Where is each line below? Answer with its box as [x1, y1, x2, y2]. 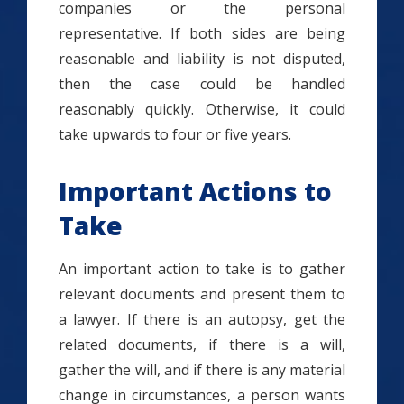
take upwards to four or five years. [59, 124, 291, 144]
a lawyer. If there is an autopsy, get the [59, 309, 345, 329]
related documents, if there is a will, [59, 335, 345, 354]
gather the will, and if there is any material [59, 360, 345, 380]
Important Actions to [59, 174, 332, 208]
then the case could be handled [59, 74, 345, 94]
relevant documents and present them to [59, 284, 345, 304]
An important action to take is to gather [59, 259, 345, 279]
